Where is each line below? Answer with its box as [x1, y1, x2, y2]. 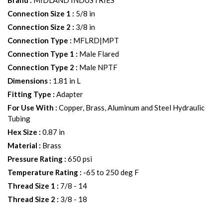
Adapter [56, 90, 83, 99]
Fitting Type [7, 90, 51, 99]
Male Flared [79, 49, 119, 58]
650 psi [68, 154, 92, 163]
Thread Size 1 [7, 181, 55, 190]
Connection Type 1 [7, 49, 74, 58]
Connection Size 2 [7, 22, 71, 31]
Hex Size [7, 127, 37, 136]
